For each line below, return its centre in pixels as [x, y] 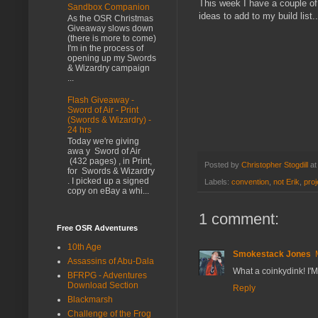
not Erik [286, 181]
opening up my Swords [112, 59]
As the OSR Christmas [110, 19]
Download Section [103, 285]
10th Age [84, 247]
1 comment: [239, 219]
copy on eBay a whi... [108, 191]
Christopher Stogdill [275, 164]
